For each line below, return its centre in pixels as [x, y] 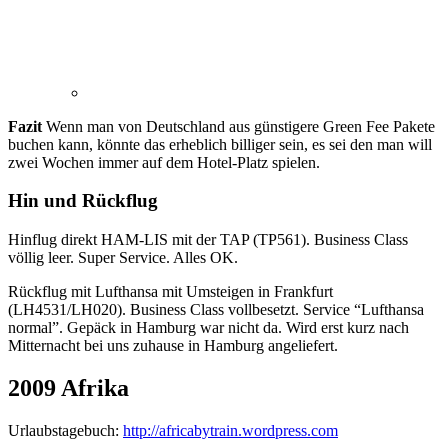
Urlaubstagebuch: [65, 430]
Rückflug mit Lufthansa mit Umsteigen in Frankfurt [170, 292]
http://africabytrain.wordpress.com [230, 430]
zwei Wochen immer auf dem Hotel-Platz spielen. [164, 162]
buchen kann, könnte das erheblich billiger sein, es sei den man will [220, 144]
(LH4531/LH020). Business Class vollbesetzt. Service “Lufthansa [216, 310]
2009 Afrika [68, 388]
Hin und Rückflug [83, 201]
